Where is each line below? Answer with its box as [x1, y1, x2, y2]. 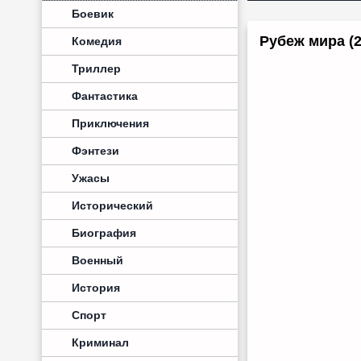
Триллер [72, 62, 121, 75]
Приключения [72, 117, 149, 130]
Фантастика [72, 89, 138, 102]
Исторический [72, 199, 153, 212]
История [72, 281, 120, 294]
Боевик [72, 7, 114, 20]
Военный [72, 254, 123, 267]
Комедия [72, 35, 122, 48]
